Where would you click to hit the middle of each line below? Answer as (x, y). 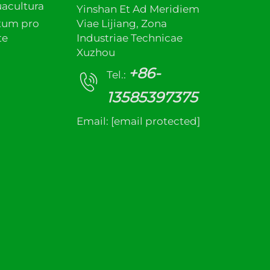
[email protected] (155, 121)
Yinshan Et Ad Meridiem (138, 9)
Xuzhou (96, 52)
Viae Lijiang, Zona (122, 24)
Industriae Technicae (130, 38)
